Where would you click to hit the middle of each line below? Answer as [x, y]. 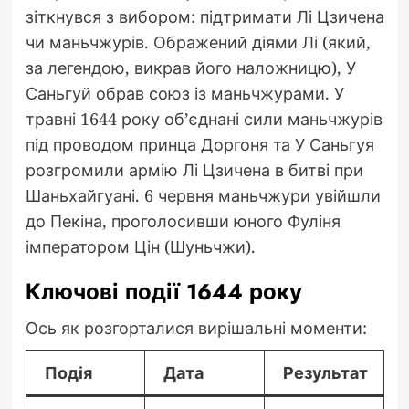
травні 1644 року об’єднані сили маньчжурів [204, 118]
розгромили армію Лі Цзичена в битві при [194, 169]
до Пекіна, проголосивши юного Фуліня [183, 220]
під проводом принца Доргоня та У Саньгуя [199, 144]
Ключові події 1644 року [163, 291]
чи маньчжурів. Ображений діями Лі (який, [198, 42]
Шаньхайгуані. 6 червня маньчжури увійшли [203, 195]
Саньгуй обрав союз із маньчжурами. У [184, 93]
